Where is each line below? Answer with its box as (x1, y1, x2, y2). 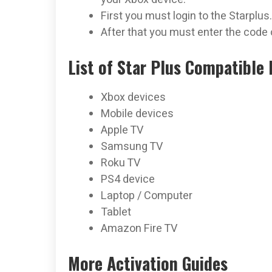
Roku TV (101, 154, 140, 171)
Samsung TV (101, 138, 163, 155)
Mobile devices (101, 105, 174, 122)
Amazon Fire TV (101, 220, 177, 237)
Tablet (101, 203, 131, 220)
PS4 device (101, 171, 155, 188)
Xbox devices (101, 89, 166, 106)
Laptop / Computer (101, 187, 192, 204)
